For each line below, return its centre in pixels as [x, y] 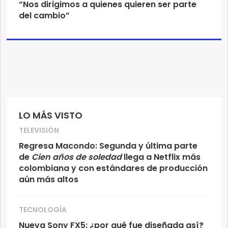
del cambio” [44, 16]
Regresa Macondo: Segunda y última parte [108, 146]
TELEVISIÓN [39, 131]
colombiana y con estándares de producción [113, 168]
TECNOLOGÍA [43, 210]
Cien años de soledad [76, 157]
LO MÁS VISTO [51, 116]
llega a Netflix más [161, 157]
